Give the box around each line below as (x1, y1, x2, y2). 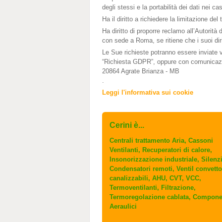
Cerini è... (110, 121, 144, 129)
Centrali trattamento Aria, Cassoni (110, 137, 213, 144)
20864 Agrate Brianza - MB (102, 67, 179, 75)
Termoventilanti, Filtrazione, (110, 184, 196, 191)
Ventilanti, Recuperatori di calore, (110, 146, 212, 154)
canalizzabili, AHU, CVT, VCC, (110, 174, 201, 182)
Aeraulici (110, 203, 137, 210)
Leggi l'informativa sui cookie (102, 89, 193, 96)
